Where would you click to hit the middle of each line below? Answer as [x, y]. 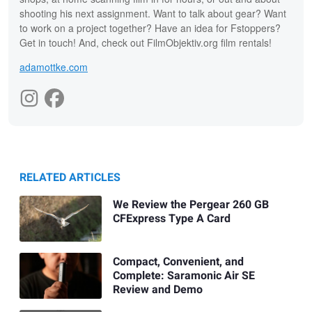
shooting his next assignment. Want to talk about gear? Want [153, 13]
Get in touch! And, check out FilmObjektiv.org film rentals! [146, 42]
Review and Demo [157, 290]
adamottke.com [54, 67]
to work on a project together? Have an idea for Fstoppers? [150, 28]
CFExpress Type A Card [171, 219]
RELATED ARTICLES [70, 177]
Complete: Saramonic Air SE [184, 276]
